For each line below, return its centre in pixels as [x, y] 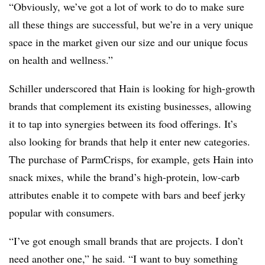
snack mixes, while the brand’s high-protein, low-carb [124, 177]
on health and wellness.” [61, 59]
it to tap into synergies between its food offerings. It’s [123, 123]
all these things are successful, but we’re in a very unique [131, 24]
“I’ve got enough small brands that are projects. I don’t [126, 240]
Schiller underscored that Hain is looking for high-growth [132, 88]
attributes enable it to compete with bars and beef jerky [127, 194]
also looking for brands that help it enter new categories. [130, 141]
